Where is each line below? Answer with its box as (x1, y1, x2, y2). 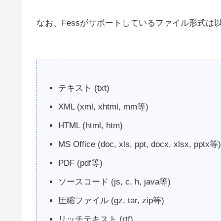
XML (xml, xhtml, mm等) (58, 102, 149, 112)
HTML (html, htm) (58, 121, 123, 131)
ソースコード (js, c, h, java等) (58, 177, 171, 187)
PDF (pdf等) (58, 158, 103, 168)
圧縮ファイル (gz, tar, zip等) (58, 196, 165, 206)
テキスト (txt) (58, 83, 110, 93)
